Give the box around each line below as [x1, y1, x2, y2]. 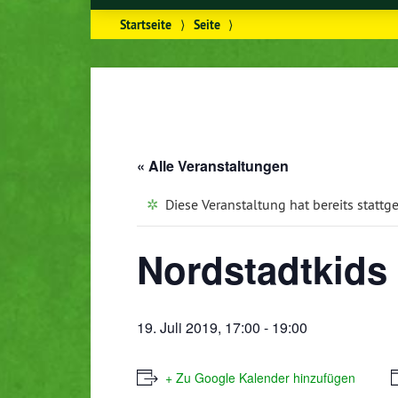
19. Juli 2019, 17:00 [137, 317, 260, 338]
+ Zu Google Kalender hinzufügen [165, 369, 355, 387]
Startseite [120, 15, 172, 33]
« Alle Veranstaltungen [137, 155, 289, 176]
